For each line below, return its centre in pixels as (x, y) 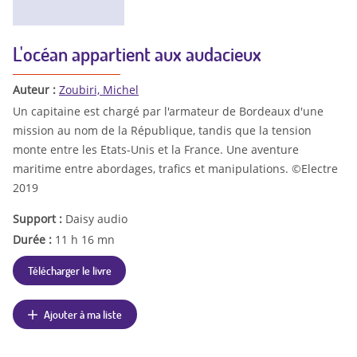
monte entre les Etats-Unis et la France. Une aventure (156, 149)
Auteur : (36, 90)
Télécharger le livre (69, 270)
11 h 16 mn (85, 239)
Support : (39, 218)
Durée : (34, 239)
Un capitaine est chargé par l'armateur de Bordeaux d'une (168, 111)
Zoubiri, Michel (99, 90)
